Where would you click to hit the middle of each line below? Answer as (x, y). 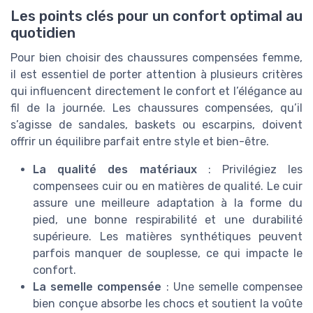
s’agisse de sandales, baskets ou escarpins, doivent (156, 125)
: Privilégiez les (249, 170)
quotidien (43, 33)
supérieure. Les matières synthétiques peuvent (168, 237)
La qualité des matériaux (115, 170)
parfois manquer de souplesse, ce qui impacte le (168, 254)
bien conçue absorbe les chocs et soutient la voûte (168, 304)
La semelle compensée (97, 287)
